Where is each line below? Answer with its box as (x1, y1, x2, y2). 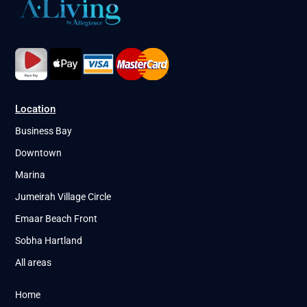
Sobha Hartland (15, 235, 83, 247)
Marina (15, 169, 46, 181)
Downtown (15, 147, 62, 159)
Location (15, 103, 56, 116)
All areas (15, 257, 52, 269)
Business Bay (15, 125, 73, 137)
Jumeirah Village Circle (15, 191, 112, 203)
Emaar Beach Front (15, 213, 98, 225)
